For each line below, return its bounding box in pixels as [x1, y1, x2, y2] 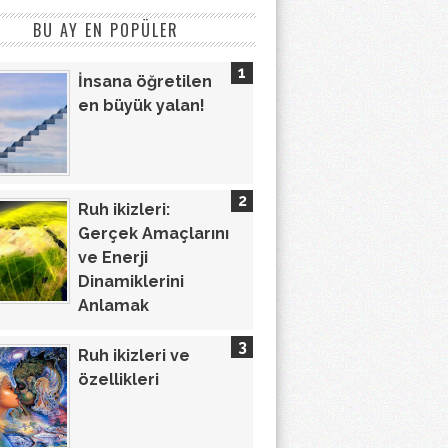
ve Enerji [78, 248, 148, 268]
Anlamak [78, 296, 149, 316]
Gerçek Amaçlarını [78, 224, 229, 244]
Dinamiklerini [78, 272, 184, 292]
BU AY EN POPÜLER [33, 18, 179, 42]
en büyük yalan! [78, 96, 205, 115]
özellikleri [78, 369, 159, 389]
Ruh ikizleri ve [78, 345, 190, 365]
